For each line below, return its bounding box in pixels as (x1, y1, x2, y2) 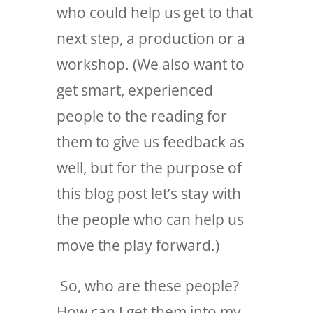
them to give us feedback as (56, 131, 245, 152)
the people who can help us (56, 209, 244, 229)
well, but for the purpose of (56, 157, 242, 177)
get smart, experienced (56, 80, 213, 100)
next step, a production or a (56, 28, 245, 48)
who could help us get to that (56, 2, 253, 22)
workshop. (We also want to (56, 54, 245, 74)
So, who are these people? (56, 275, 239, 296)
